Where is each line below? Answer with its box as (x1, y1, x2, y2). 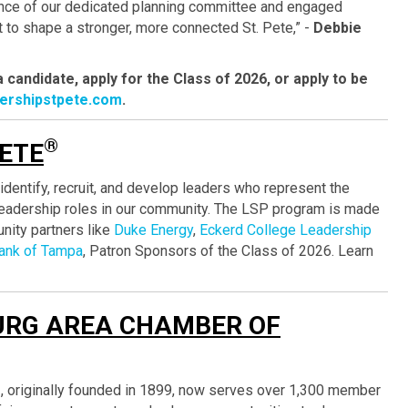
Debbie (313, 18, 362, 36)
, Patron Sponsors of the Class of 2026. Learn (83, 241, 373, 260)
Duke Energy (114, 220, 193, 239)
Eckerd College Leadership (199, 220, 372, 239)
